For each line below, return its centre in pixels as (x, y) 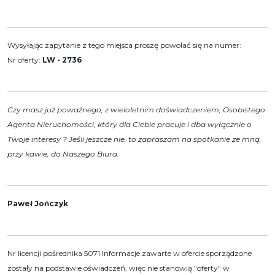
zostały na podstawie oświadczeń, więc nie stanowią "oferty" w (118, 268)
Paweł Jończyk (38, 203)
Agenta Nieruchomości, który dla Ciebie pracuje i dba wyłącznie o (130, 124)
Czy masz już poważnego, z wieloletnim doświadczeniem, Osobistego (136, 109)
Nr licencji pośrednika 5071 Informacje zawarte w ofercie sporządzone (130, 253)
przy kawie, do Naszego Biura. (63, 153)
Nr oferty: (25, 60)
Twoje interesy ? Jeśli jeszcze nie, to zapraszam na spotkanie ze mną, (134, 139)
